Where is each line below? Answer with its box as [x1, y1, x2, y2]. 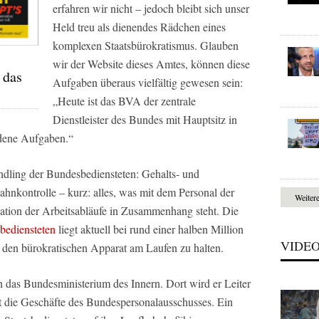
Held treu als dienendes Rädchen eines [53, 19, 226, 34]
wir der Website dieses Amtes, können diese [53, 56, 250, 71]
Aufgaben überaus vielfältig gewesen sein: [53, 75, 243, 90]
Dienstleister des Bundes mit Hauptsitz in [53, 112, 237, 127]
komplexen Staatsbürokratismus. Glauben [53, 38, 239, 53]
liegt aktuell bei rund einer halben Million [56, 221, 244, 236]
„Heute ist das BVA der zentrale [53, 93, 196, 108]
